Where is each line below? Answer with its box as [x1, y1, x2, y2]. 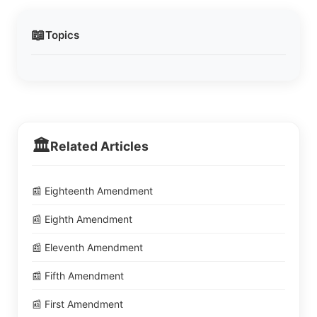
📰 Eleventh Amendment [32, 241, 143, 254]
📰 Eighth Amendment [32, 213, 132, 226]
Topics [45, 28, 79, 42]
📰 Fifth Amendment [32, 270, 124, 282]
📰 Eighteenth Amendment [32, 185, 153, 197]
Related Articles [50, 139, 149, 154]
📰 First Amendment [32, 298, 123, 311]
